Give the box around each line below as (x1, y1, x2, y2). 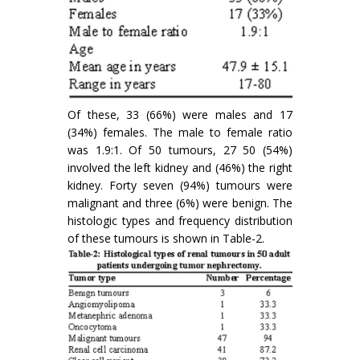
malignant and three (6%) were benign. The (67, 194, 292, 211)
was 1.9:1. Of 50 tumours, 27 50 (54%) (67, 141, 292, 157)
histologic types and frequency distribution (67, 212, 292, 228)
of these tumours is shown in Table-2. (67, 230, 264, 246)
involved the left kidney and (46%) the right (67, 159, 292, 175)
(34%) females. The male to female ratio (67, 124, 292, 140)
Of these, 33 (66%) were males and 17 (67, 106, 292, 122)
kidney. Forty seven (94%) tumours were (67, 177, 292, 193)
